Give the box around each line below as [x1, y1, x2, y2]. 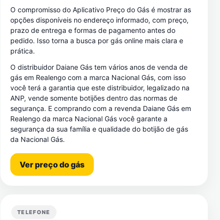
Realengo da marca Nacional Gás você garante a [10, 114, 167, 123]
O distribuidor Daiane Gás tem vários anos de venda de [10, 63, 188, 71]
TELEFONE [17, 209, 51, 216]
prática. [10, 47, 35, 55]
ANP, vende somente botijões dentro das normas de [10, 94, 177, 102]
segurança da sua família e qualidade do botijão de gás [10, 125, 188, 133]
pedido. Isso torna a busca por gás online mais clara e [10, 36, 183, 45]
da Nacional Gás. [10, 135, 65, 143]
